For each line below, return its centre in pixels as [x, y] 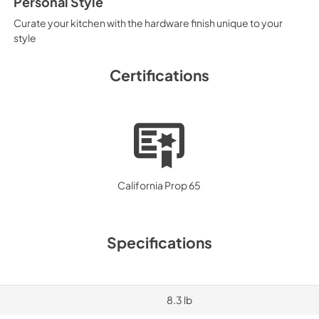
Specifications [159, 242]
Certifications [159, 75]
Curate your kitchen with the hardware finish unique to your [148, 22]
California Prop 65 [159, 185]
